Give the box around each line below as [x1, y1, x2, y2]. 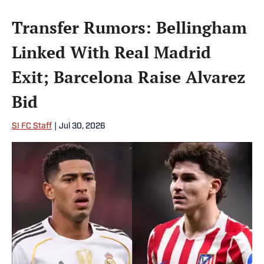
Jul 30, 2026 [59, 122, 105, 131]
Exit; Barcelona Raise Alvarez [12, 66, 245, 88]
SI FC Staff [12, 122, 52, 131]
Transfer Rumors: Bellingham [12, 16, 247, 39]
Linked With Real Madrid [12, 41, 211, 64]
